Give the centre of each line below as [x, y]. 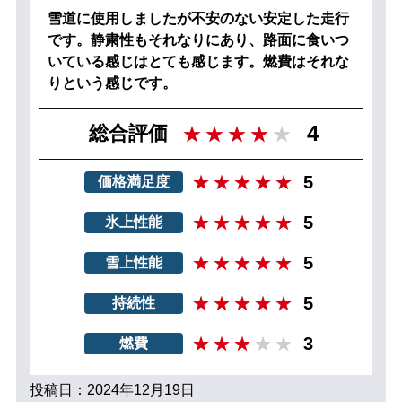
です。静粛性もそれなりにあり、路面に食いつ [198, 39]
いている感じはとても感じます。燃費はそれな [198, 61]
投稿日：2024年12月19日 [112, 389]
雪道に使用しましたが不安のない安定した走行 [198, 18]
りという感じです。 [112, 83]
